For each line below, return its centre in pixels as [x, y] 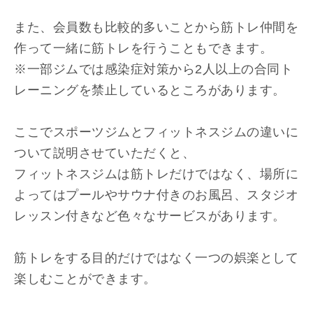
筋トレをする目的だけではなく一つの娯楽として [156, 258]
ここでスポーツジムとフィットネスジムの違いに [156, 132]
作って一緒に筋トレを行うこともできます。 [143, 48]
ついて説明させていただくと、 [104, 153]
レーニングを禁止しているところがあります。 [150, 90]
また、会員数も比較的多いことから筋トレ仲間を [156, 27]
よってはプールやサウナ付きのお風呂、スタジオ [156, 195]
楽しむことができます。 [85, 279]
